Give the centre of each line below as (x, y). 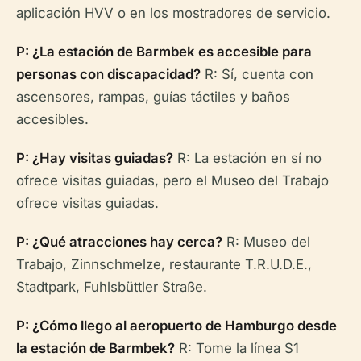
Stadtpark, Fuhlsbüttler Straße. (112, 286)
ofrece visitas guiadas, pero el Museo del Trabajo (172, 180)
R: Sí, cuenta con (257, 74)
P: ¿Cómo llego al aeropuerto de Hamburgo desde (176, 325)
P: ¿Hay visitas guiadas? (95, 158)
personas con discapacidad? (108, 74)
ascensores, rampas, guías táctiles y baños (153, 96)
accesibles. (52, 119)
